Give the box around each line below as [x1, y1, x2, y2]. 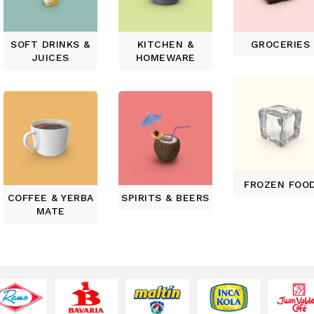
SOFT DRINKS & [11, 39, 90, 50]
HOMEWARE [135, 52, 196, 64]
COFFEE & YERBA [7, 192, 94, 204]
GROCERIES [250, 39, 310, 50]
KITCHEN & [137, 39, 194, 50]
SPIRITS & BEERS [121, 192, 210, 204]
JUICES [32, 52, 69, 64]
